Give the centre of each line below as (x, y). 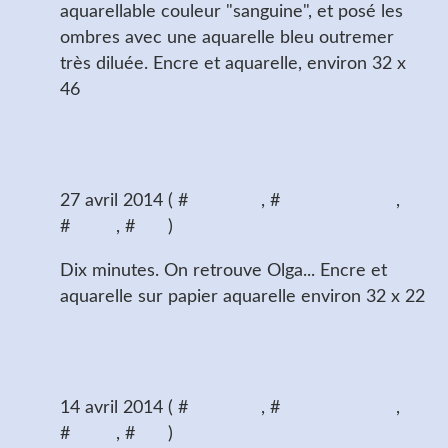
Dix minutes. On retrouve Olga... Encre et (223, 270)
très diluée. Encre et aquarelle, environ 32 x (233, 63)
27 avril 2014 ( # (124, 200)
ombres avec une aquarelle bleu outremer (227, 37)
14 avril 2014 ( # (124, 408)
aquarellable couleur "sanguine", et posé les (231, 11)
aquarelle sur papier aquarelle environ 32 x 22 (242, 296)
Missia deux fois (189, 352)
